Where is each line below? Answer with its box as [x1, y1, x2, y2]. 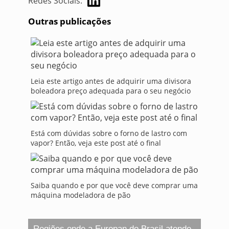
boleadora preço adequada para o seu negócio [30, 86, 191, 96]
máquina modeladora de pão [30, 190, 130, 200]
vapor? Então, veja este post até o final [30, 138, 161, 148]
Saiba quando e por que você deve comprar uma [30, 180, 198, 191]
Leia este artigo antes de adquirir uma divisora [30, 76, 191, 86]
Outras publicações [28, 15, 111, 28]
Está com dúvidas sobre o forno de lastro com [30, 128, 187, 139]
